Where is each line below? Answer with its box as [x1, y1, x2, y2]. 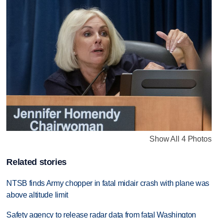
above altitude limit [6, 191, 68, 200]
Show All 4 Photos [149, 134, 212, 143]
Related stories [6, 157, 67, 167]
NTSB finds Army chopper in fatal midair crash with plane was [6, 179, 210, 188]
